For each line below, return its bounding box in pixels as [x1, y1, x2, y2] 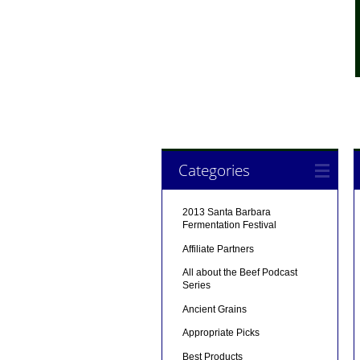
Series [182, 280, 211, 292]
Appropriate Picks [182, 327, 260, 339]
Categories [178, 159, 250, 182]
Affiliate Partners [182, 243, 254, 255]
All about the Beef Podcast [182, 267, 297, 279]
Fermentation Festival [182, 219, 276, 231]
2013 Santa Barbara [182, 207, 271, 219]
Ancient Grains [182, 303, 247, 315]
